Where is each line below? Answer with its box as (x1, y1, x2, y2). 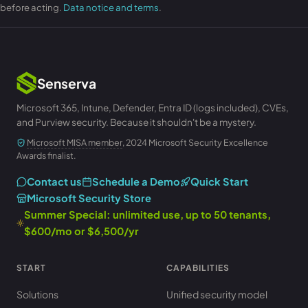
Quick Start (190, 175, 248, 188)
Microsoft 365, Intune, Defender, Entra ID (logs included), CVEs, (16, 102, 289, 113)
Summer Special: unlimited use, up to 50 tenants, (24, 208, 272, 221)
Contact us (27, 175, 82, 188)
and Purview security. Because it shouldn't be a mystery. (16, 116, 256, 128)
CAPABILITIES (166, 263, 230, 273)
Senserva (37, 74, 97, 91)
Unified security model (166, 288, 267, 300)
